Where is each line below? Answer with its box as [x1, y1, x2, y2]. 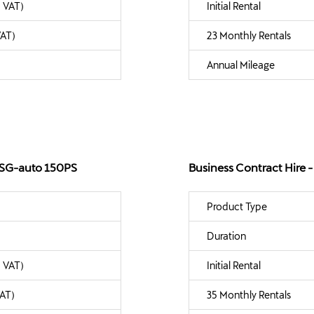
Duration [207, 229, 246, 242]
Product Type [207, 200, 267, 212]
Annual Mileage [207, 58, 275, 71]
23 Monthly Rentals [207, 29, 291, 41]
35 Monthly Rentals [207, 288, 291, 301]
